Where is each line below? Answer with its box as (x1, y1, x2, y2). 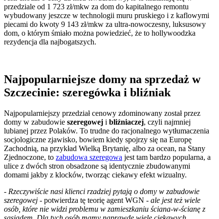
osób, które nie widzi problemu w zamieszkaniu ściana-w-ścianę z (4, 204, 205, 213)
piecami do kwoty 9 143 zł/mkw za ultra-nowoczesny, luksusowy (4, 20, 206, 28)
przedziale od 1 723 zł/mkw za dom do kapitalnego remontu (4, 2, 189, 11)
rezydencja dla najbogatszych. (4, 37, 96, 46)
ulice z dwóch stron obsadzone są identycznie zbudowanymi (4, 161, 190, 170)
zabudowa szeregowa (56, 153, 122, 161)
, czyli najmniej (144, 117, 191, 126)
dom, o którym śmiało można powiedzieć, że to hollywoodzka (4, 28, 196, 37)
